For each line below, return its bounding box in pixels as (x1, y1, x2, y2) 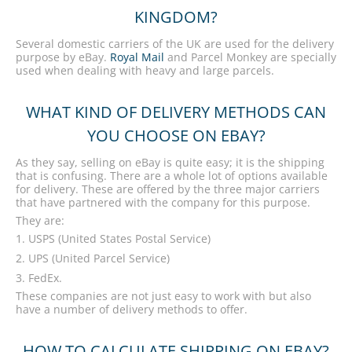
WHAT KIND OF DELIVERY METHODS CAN (26, 101, 326, 123)
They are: (16, 213, 64, 228)
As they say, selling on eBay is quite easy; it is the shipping (16, 155, 324, 170)
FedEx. (28, 270, 62, 285)
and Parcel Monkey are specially (164, 49, 336, 64)
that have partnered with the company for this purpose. (16, 195, 310, 210)
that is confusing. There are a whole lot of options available (16, 168, 328, 183)
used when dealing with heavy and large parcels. (16, 63, 274, 78)
